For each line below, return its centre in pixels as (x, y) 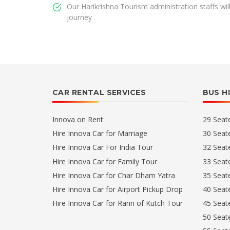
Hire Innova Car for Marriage (100, 133)
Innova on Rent (78, 120)
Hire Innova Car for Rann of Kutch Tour (118, 203)
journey (79, 17)
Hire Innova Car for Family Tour (105, 161)
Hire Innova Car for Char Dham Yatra (114, 175)
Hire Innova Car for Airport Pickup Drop (118, 189)
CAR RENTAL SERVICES (99, 93)
